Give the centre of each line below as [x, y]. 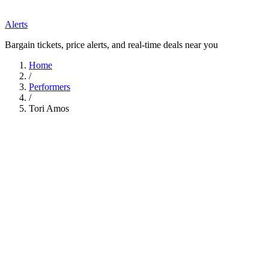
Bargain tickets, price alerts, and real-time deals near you [111, 45]
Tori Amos [49, 108]
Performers [50, 87]
